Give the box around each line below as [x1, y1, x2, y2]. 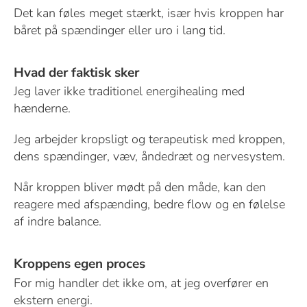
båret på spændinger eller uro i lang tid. [13, 22, 225, 39]
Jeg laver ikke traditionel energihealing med [13, 83, 245, 100]
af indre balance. [13, 213, 101, 230]
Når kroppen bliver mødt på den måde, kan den [13, 179, 266, 196]
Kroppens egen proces [13, 254, 145, 273]
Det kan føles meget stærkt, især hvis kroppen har [13, 5, 284, 22]
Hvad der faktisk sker [13, 63, 139, 82]
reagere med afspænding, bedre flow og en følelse [13, 196, 285, 213]
